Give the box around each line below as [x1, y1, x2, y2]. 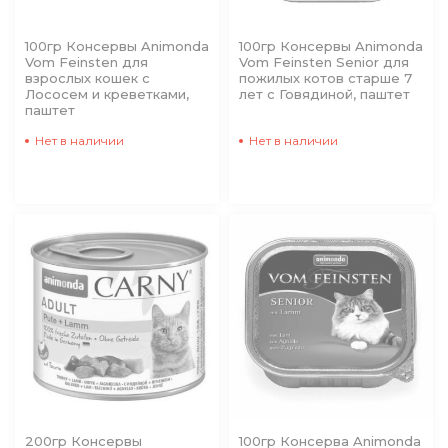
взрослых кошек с [25, 70, 150, 86]
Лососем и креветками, [25, 86, 189, 102]
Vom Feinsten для [25, 54, 148, 70]
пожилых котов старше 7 [239, 70, 412, 86]
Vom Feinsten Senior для [239, 54, 409, 70]
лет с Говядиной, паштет [239, 86, 410, 102]
